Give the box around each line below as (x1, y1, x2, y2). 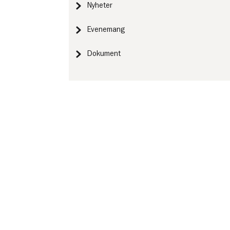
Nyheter (87, 2, 113, 9)
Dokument (87, 50, 121, 57)
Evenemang (87, 26, 125, 33)
